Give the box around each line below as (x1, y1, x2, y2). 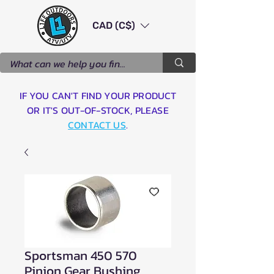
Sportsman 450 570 (24, 245, 137, 265)
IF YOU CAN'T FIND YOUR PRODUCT (19, 87, 177, 103)
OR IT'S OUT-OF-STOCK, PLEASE (27, 102, 169, 117)
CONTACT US (68, 117, 126, 132)
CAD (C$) (92, 19, 135, 31)
